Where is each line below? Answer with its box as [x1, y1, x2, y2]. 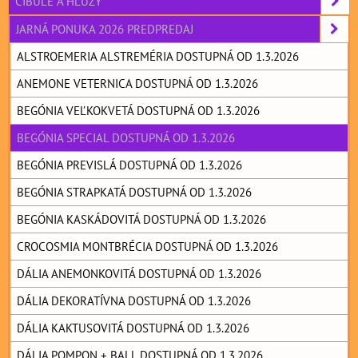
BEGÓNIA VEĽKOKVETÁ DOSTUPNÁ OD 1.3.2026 [17, 102, 260, 119]
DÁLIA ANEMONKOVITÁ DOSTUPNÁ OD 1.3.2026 [17, 265, 261, 282]
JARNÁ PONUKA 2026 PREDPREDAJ [16, 21, 193, 38]
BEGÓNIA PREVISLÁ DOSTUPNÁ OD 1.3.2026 [17, 157, 242, 173]
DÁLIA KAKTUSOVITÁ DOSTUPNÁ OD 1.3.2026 [17, 320, 249, 336]
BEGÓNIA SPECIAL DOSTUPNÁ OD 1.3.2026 [17, 129, 235, 146]
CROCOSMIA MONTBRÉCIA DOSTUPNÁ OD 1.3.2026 [17, 238, 278, 255]
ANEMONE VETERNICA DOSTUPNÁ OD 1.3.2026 [17, 75, 258, 92]
